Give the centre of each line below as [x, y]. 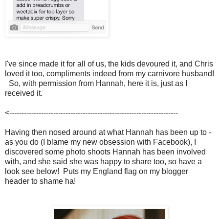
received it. [24, 93]
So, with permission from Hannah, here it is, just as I [96, 83]
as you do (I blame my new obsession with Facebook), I [100, 142]
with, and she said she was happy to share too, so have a [103, 161]
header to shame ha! [40, 181]
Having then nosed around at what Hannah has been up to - [108, 132]
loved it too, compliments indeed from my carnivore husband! [109, 73]
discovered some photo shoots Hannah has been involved [105, 152]
